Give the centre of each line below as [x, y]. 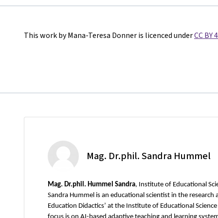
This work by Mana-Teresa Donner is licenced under [109, 35]
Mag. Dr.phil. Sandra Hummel [149, 156]
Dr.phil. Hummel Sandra [100, 184]
